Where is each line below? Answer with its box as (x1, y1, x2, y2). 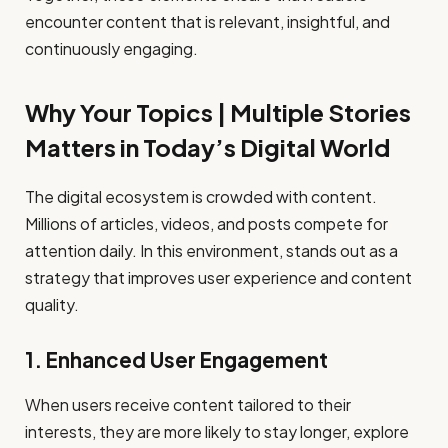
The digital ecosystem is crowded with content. (25, 185, 377, 207)
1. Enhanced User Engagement (25, 347, 328, 374)
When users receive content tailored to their (25, 393, 351, 415)
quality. (25, 293, 79, 315)
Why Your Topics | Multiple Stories (25, 96, 411, 127)
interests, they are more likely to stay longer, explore (25, 420, 409, 442)
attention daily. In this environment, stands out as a (25, 239, 398, 261)
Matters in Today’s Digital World (25, 131, 390, 162)
